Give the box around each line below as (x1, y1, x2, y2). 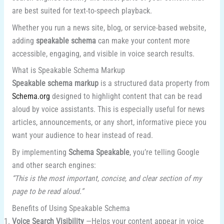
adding (11, 36, 36, 45)
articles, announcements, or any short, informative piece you (11, 118, 206, 127)
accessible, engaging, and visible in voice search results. (11, 49, 194, 58)
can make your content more (95, 36, 190, 45)
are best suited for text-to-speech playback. (11, 6, 152, 15)
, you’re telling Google (129, 148, 199, 157)
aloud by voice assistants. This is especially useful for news (11, 105, 204, 114)
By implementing (11, 148, 68, 157)
